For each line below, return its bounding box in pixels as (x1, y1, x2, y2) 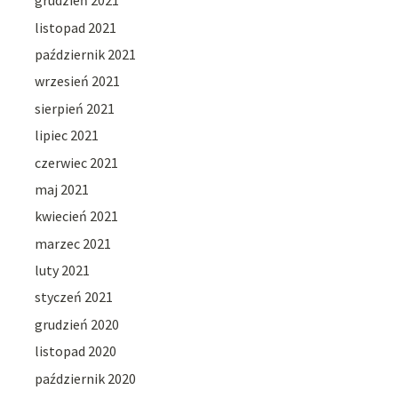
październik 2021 (35, 44, 137, 63)
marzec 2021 (35, 234, 112, 252)
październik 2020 (35, 369, 137, 387)
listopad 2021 (35, 18, 117, 36)
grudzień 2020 (35, 314, 120, 333)
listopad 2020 (35, 342, 117, 361)
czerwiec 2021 (35, 153, 119, 171)
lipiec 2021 (35, 126, 99, 145)
